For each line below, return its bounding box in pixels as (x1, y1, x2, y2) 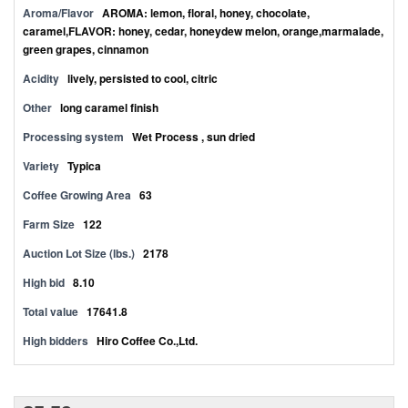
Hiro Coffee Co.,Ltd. (97, 332, 198, 349)
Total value (23, 303, 78, 320)
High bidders (23, 332, 88, 349)
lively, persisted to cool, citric (67, 70, 218, 87)
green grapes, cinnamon (23, 41, 148, 57)
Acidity (23, 70, 59, 87)
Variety (23, 158, 62, 174)
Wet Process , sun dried (132, 128, 255, 145)
